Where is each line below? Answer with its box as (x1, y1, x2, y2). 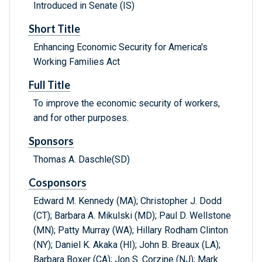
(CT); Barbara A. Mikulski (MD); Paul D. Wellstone (33, 210, 231, 222)
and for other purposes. (33, 112, 129, 124)
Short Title (29, 22, 80, 36)
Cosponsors (29, 176, 87, 189)
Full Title (29, 78, 70, 92)
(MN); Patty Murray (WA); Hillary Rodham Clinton (33, 225, 228, 236)
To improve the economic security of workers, (33, 98, 220, 109)
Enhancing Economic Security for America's (33, 42, 208, 53)
